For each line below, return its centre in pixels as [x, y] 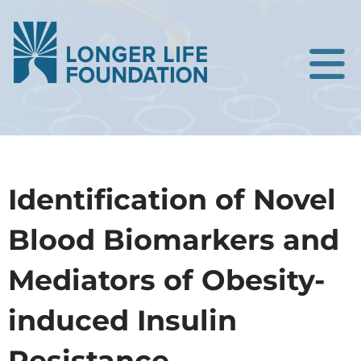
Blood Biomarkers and [174, 240]
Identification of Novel [172, 200]
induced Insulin [122, 321]
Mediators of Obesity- [167, 280]
